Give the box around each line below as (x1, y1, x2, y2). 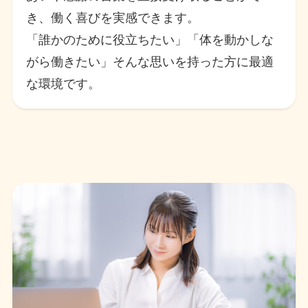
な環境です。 (26, 77, 101, 91)
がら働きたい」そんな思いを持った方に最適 (26, 55, 274, 69)
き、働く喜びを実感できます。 (26, 11, 200, 25)
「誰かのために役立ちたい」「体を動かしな (26, 33, 274, 47)
